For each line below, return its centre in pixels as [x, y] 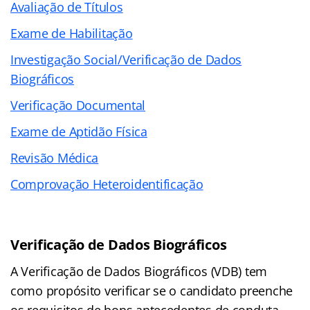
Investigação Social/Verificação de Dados [126, 59]
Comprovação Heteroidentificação [107, 184]
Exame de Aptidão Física [79, 131]
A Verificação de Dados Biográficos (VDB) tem [139, 271]
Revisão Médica [55, 157]
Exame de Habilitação [72, 33]
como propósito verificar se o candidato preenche [152, 290]
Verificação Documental [78, 105]
